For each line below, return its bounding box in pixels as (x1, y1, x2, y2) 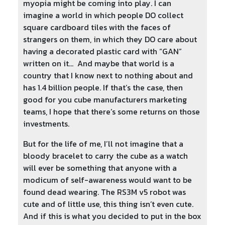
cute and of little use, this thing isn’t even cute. (23, 198, 193, 210)
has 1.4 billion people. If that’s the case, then (23, 81, 183, 94)
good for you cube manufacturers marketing (23, 93, 187, 106)
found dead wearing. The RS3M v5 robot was (23, 186, 186, 198)
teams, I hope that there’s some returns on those (23, 105, 200, 118)
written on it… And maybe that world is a (23, 57, 174, 70)
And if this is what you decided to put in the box (23, 210, 201, 222)
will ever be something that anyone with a (23, 162, 177, 174)
